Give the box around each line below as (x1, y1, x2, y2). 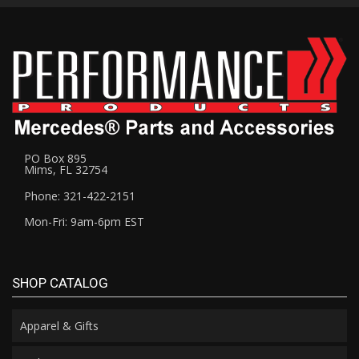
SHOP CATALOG (12, 274, 108, 291)
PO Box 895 (24, 150, 87, 166)
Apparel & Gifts (20, 317, 99, 333)
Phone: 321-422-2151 (24, 188, 135, 204)
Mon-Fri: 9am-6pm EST (24, 213, 144, 229)
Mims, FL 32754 (24, 161, 107, 177)
